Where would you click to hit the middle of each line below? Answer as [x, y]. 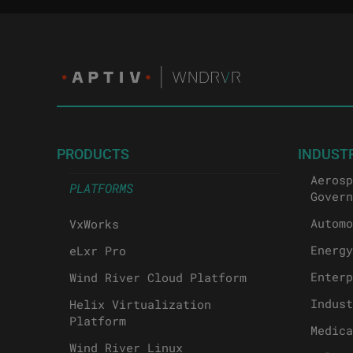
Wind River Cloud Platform [158, 278]
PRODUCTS [93, 154]
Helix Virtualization [140, 305]
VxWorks [94, 224]
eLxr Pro [98, 251]
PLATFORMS [101, 188]
